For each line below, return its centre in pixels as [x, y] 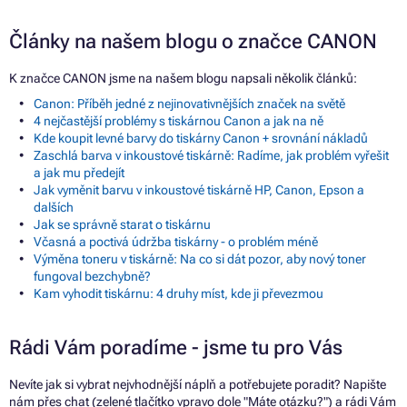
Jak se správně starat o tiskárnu [122, 224]
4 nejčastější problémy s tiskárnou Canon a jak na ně [179, 120]
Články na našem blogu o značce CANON [193, 41]
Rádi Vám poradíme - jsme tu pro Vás [176, 347]
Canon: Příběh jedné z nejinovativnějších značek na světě [189, 103]
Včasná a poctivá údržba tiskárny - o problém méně [176, 241]
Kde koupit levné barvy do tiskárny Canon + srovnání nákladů [201, 138]
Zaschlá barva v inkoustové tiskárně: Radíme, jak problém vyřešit [211, 155]
